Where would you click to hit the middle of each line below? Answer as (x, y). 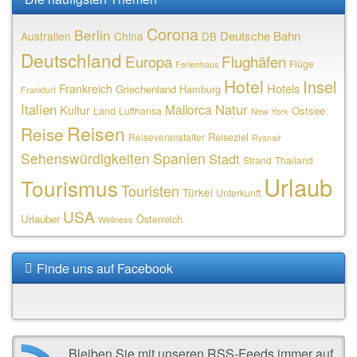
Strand (257, 159)
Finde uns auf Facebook (105, 268)
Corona (173, 33)
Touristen (150, 190)
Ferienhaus (197, 64)
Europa (149, 61)
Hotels (283, 88)
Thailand (294, 159)
